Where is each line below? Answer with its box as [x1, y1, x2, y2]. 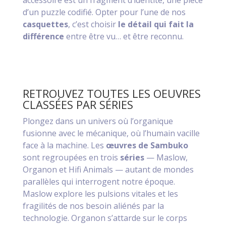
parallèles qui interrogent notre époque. [22, 176, 175, 188]
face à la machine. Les [22, 140, 106, 151]
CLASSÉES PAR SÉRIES [22, 97, 133, 112]
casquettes [22, 19, 68, 30]
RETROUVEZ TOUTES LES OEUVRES [22, 86, 201, 101]
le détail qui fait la [118, 19, 194, 30]
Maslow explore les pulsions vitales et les [22, 188, 178, 200]
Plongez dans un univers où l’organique [22, 116, 173, 127]
